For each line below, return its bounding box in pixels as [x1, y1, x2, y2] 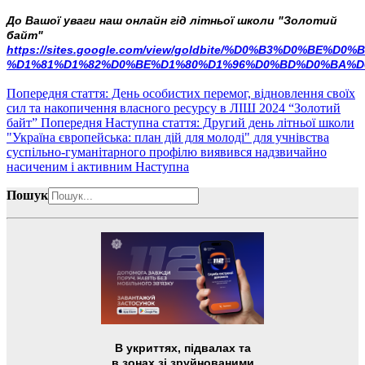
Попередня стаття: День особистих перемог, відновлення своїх [7, 86, 355, 100]
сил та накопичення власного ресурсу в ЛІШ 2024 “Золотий [7, 100, 341, 115]
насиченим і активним [7, 159, 135, 174]
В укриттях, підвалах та [114, 341, 251, 354]
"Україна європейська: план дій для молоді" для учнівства [7, 130, 329, 144]
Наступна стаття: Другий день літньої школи [105, 115, 354, 130]
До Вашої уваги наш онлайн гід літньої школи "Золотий [7, 13, 337, 27]
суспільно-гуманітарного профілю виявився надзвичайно [7, 144, 327, 159]
